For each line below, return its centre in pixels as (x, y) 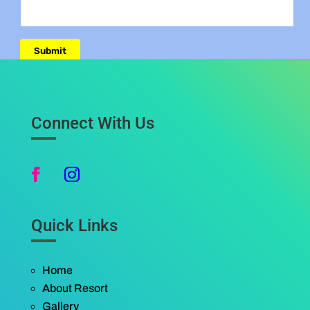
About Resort (75, 289)
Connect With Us (92, 124)
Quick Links (74, 226)
